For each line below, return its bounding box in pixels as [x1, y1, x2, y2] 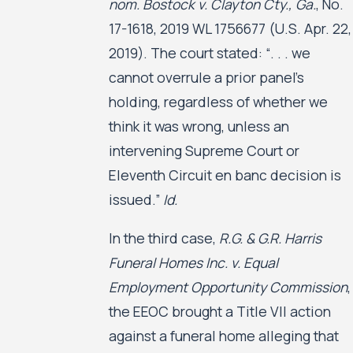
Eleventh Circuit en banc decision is [108, 165, 341, 185]
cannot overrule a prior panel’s [108, 68, 304, 87]
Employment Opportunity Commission [108, 277, 347, 296]
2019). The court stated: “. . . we [108, 43, 310, 63]
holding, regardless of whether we [108, 92, 328, 112]
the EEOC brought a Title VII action [108, 301, 331, 321]
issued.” [108, 190, 163, 210]
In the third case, [108, 228, 219, 247]
